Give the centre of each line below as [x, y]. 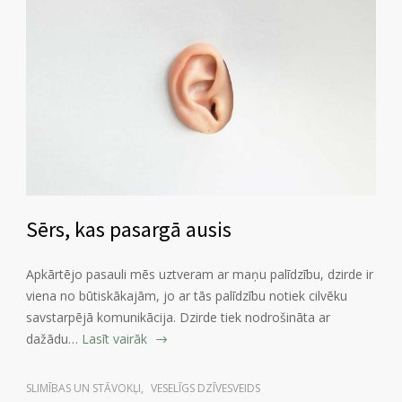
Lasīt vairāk [114, 339]
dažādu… [52, 339]
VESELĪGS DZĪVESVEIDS [205, 389]
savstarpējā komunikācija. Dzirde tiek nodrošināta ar [178, 318]
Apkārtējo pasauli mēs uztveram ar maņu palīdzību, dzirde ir [200, 275]
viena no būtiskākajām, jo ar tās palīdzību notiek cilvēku [187, 296]
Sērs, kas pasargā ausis [129, 230]
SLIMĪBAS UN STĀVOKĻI [83, 389]
